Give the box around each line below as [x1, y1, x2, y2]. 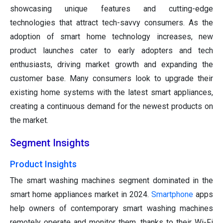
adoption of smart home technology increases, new [10, 32, 213, 42]
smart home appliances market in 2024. [10, 190, 151, 200]
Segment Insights [10, 137, 90, 149]
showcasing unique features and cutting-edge [10, 4, 213, 14]
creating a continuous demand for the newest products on [10, 102, 213, 111]
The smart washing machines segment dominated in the [10, 176, 213, 186]
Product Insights [10, 159, 77, 170]
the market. [10, 115, 48, 125]
